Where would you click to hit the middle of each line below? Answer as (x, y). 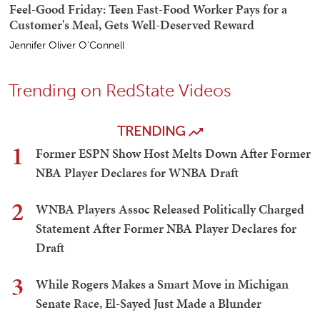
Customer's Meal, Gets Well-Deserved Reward (132, 25)
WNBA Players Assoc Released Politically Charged (170, 209)
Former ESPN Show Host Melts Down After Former (173, 154)
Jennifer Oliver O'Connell (67, 46)
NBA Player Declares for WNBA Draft (137, 173)
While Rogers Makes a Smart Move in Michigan (162, 284)
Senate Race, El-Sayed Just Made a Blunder (149, 304)
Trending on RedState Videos (120, 91)
